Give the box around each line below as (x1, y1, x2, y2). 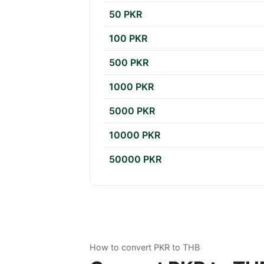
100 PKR (109, 32, 147, 45)
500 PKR (109, 57, 148, 69)
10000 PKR (109, 129, 160, 141)
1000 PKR (109, 81, 154, 93)
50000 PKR (109, 153, 161, 166)
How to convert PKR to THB (90, 242, 200, 253)
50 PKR (109, 8, 142, 21)
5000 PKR (109, 105, 155, 117)
